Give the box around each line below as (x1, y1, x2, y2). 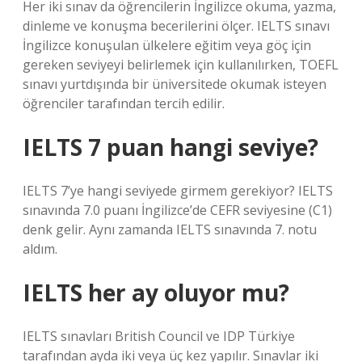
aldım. (23, 240, 57, 258)
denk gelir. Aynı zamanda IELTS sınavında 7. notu (23, 221, 317, 238)
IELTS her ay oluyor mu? (23, 277, 289, 308)
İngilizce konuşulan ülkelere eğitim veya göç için (23, 36, 311, 54)
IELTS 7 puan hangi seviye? (23, 132, 318, 162)
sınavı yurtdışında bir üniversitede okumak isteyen (23, 75, 326, 93)
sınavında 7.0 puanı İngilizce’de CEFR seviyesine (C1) (23, 201, 332, 219)
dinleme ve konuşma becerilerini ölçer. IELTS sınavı (23, 17, 330, 35)
